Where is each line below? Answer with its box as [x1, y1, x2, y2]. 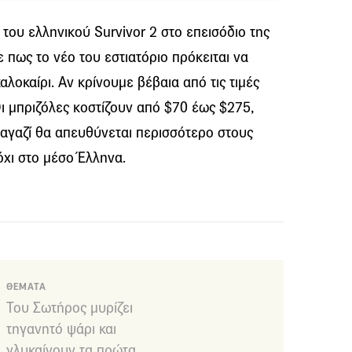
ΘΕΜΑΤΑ [6, 280, 46, 294]
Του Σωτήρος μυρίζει [6, 298, 133, 317]
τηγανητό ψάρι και [6, 319, 116, 338]
